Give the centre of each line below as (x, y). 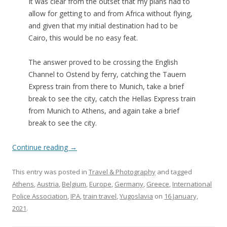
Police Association (40, 196)
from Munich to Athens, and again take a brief (104, 110)
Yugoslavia (136, 196)
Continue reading (41, 147)
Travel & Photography (122, 172)
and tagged (174, 172)
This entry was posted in (50, 172)
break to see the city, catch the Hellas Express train (112, 98)
